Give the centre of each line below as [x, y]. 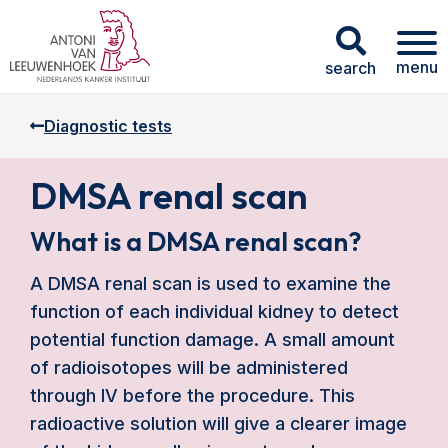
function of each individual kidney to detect [214, 311]
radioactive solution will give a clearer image [218, 423]
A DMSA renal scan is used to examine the [210, 283]
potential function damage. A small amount [212, 339]
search [350, 67]
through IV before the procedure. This [192, 395]
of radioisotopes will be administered [189, 367]
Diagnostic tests [108, 126]
